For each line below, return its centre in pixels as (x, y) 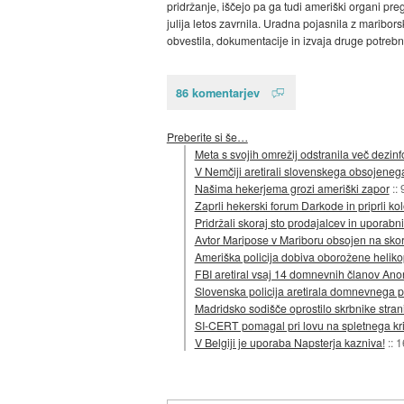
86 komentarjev (217, 93)
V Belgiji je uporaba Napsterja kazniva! (289, 342)
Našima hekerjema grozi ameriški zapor (292, 188)
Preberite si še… (207, 136)
